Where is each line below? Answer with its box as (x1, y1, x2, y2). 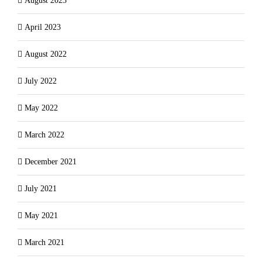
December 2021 (25, 157, 77, 166)
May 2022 (25, 103, 58, 112)
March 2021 (25, 237, 64, 247)
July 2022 (25, 76, 57, 85)
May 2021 (25, 211, 58, 220)
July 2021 (25, 184, 57, 193)
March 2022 (25, 130, 64, 139)
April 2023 (25, 22, 61, 32)
